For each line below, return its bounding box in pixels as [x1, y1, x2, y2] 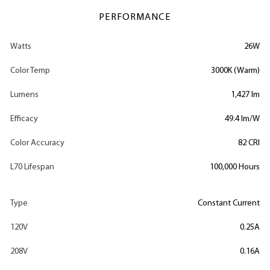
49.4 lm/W [225, 114, 260, 124]
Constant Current [198, 198, 260, 208]
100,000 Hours [210, 162, 260, 172]
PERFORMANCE [99, 13, 171, 22]
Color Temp [10, 66, 50, 75]
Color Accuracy [10, 138, 64, 148]
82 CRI [238, 138, 260, 148]
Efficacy [10, 114, 38, 124]
